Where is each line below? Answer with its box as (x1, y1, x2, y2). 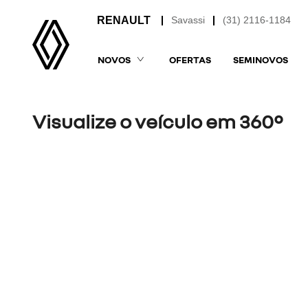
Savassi (171, 14, 206, 26)
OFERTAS (168, 53, 211, 65)
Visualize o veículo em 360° (32, 109, 283, 133)
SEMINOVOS (232, 53, 288, 65)
